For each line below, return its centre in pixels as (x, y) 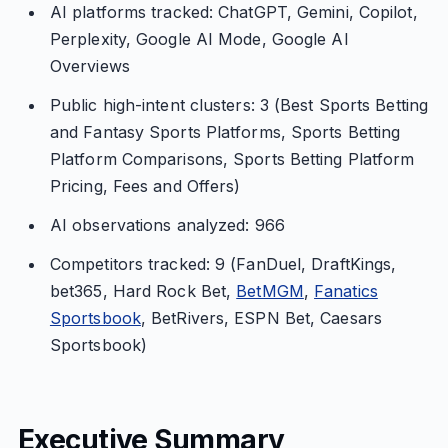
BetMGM (270, 291)
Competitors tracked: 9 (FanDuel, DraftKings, (223, 264)
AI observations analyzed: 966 (167, 225)
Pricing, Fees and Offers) (145, 186)
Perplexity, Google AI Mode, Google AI (199, 39)
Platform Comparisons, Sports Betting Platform (232, 159)
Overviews (89, 66)
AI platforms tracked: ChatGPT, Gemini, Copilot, (233, 12)
